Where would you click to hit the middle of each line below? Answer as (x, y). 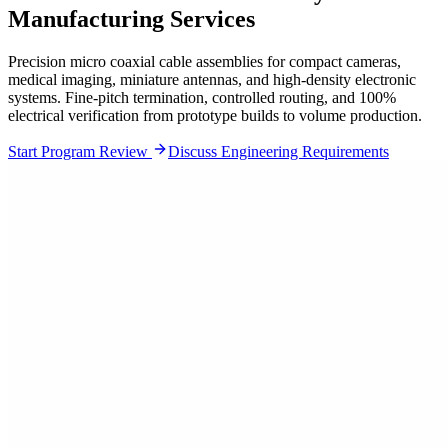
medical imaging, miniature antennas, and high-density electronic (212, 79)
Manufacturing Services (131, 18)
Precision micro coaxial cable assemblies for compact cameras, (204, 61)
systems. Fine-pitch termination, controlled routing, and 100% (202, 97)
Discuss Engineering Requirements (278, 151)
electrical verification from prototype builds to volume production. (215, 115)
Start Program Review (80, 151)
